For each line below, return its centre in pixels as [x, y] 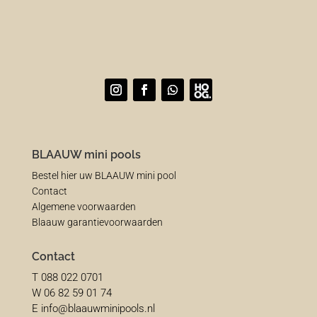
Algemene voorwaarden [83, 207]
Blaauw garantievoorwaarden [97, 223]
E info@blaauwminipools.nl [93, 309]
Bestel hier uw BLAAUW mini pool [104, 176]
